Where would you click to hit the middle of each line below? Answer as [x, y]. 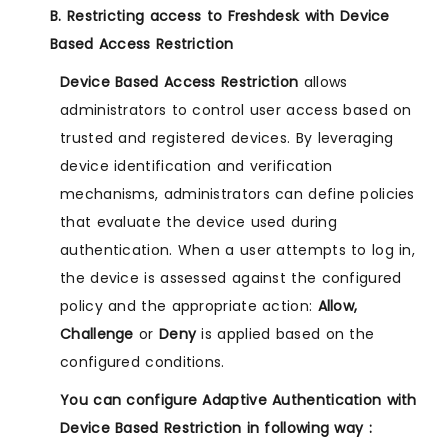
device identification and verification [196, 166]
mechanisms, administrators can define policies [237, 194]
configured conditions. [142, 362]
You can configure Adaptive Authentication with [238, 400]
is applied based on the [285, 334]
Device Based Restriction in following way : [216, 428]
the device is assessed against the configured [231, 278]
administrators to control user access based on [236, 110]
